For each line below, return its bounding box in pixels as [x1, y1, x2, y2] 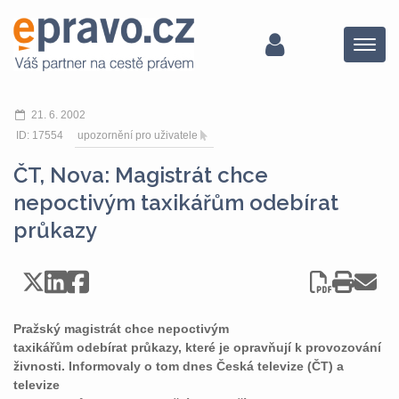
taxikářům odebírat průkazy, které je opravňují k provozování [13, 340, 381, 354]
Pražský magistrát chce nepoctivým [13, 322, 229, 336]
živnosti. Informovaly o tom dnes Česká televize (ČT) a [13, 359, 344, 373]
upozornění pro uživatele [77, 129, 198, 142]
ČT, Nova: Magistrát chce [13, 162, 268, 188]
